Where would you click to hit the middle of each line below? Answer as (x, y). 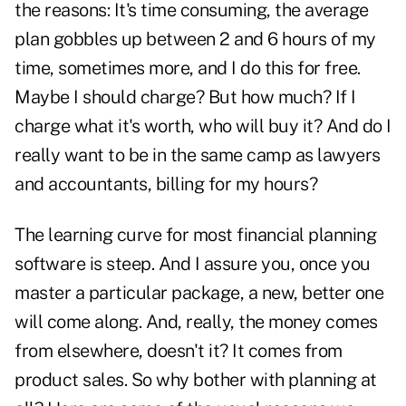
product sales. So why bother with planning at (196, 380)
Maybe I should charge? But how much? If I (185, 97)
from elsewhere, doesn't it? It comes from (179, 351)
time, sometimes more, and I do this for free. (188, 68)
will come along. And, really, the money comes (196, 322)
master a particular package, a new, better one (199, 293)
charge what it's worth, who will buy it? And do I (203, 126)
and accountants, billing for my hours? (166, 184)
